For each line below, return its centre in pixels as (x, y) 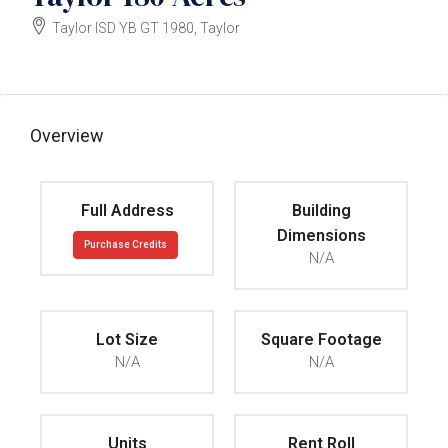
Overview (67, 136)
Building (321, 211)
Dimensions (321, 236)
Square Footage (321, 340)
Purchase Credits (125, 245)
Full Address (127, 211)
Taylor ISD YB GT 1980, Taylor (146, 28)
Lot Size (127, 340)
